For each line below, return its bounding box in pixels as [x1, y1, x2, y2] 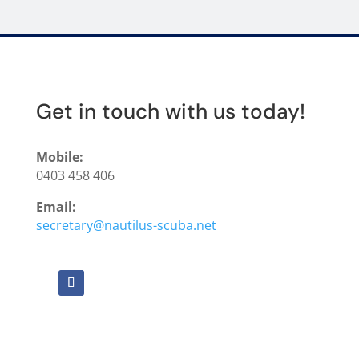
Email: [35, 198, 76, 216]
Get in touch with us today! [35, 98, 305, 125]
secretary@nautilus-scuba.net [35, 216, 216, 234]
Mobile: [35, 148, 83, 166]
